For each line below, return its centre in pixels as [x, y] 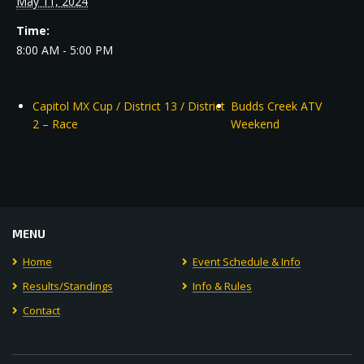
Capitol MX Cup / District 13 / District [129, 106]
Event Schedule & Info [247, 262]
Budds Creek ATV [276, 106]
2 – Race [55, 124]
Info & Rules [222, 286]
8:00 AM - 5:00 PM [65, 50]
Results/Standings [68, 286]
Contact [41, 310]
